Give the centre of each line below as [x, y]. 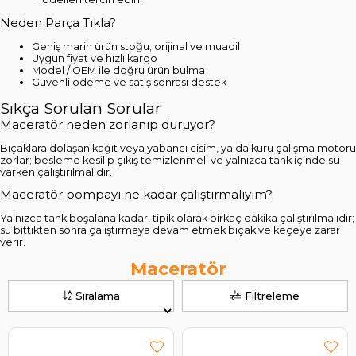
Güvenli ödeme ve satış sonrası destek [129, 82]
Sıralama [97, 295]
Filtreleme [272, 295]
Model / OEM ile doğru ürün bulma [118, 70]
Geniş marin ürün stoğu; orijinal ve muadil [136, 46]
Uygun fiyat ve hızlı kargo [95, 58]
